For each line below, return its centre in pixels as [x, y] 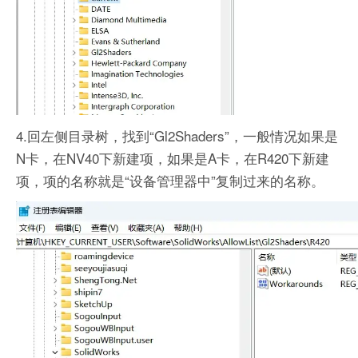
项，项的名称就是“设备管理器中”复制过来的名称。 [170, 181]
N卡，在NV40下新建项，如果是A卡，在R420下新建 [173, 158]
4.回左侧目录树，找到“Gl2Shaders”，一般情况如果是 [177, 136]
